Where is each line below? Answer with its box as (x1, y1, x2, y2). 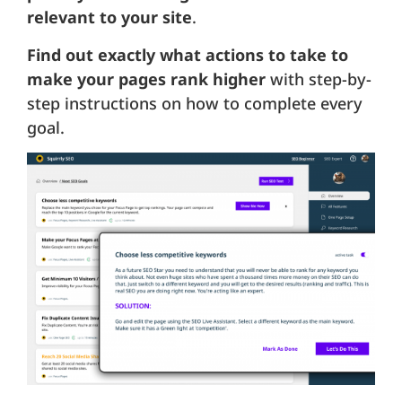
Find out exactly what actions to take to (27, 43, 348, 66)
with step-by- (270, 67, 371, 90)
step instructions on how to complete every (27, 92, 363, 114)
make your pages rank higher (27, 67, 270, 90)
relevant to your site (27, 6, 192, 29)
